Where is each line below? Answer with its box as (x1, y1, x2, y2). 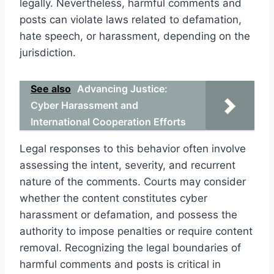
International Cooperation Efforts (31, 115, 186, 128)
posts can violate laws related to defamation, (20, 13, 242, 26)
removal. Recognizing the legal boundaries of (20, 241, 241, 254)
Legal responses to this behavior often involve (20, 142, 246, 155)
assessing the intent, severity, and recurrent (20, 158, 235, 171)
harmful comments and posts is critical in (20, 257, 221, 270)
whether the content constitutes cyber (20, 191, 207, 204)
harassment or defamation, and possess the (20, 208, 237, 221)
